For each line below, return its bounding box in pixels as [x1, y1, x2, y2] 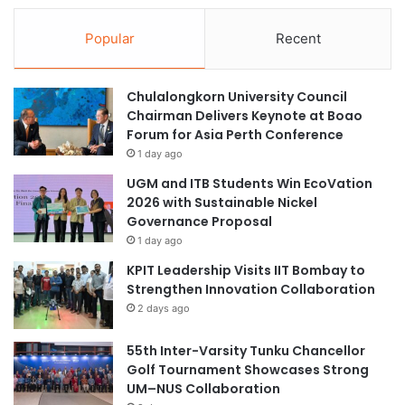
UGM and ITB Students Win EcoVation [127, 174, 372, 193]
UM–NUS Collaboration [127, 379, 280, 398]
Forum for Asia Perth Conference [127, 125, 344, 144]
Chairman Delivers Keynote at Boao [127, 106, 363, 125]
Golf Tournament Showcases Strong [127, 360, 369, 379]
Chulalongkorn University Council [127, 87, 347, 106]
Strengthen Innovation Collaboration [127, 279, 375, 298]
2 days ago [137, 301, 190, 315]
